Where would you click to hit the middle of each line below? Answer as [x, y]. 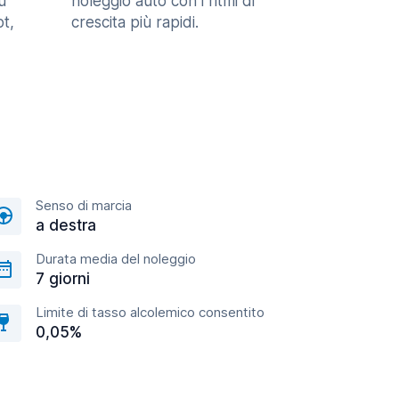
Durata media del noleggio [116, 259]
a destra [66, 225]
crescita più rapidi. [135, 22]
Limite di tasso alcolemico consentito [150, 312]
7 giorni [63, 279]
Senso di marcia [84, 205]
